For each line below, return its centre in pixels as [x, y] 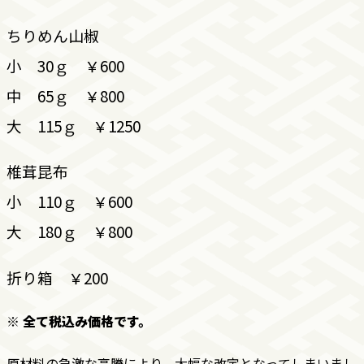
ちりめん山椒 [52, 35]
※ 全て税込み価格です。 [78, 321]
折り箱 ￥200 [57, 277]
